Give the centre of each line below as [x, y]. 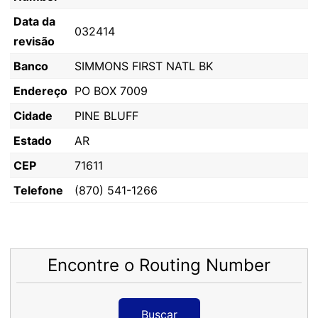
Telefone [38, 190]
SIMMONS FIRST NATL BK [144, 66]
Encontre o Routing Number [159, 265]
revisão [34, 41]
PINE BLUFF [106, 116]
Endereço [40, 91]
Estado [33, 141]
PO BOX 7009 [111, 91]
